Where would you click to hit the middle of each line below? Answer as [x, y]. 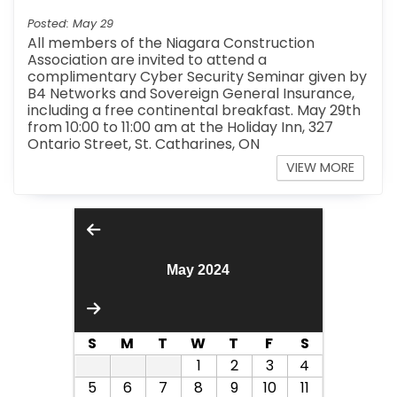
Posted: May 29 [71, 24]
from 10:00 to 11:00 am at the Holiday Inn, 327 [181, 128]
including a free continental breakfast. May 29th [195, 111]
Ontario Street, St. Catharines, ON [144, 144]
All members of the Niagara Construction [171, 43]
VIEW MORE [321, 168]
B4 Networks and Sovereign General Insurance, [191, 94]
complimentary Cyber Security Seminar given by [198, 77]
